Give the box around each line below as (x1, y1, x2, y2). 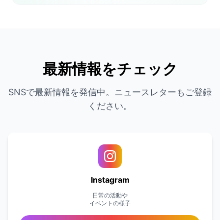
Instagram (90, 174, 130, 185)
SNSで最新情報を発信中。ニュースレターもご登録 (8, 86, 212, 97)
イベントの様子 (89, 199, 131, 207)
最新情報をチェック (42, 59, 178, 78)
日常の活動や (92, 191, 128, 199)
